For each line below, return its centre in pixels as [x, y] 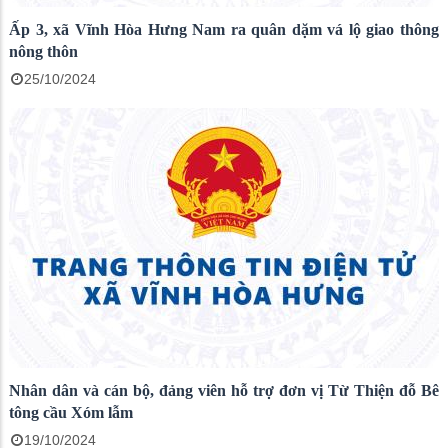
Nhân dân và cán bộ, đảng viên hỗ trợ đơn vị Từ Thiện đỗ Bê [224, 390]
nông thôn [43, 51]
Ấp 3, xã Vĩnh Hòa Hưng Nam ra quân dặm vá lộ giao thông [224, 29]
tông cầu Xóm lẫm [71, 412]
